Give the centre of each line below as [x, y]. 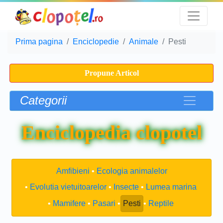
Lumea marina [171, 187]
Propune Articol [111, 73]
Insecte [126, 187]
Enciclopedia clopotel [111, 133]
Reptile [161, 203]
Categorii [43, 100]
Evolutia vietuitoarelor [68, 187]
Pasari [104, 203]
